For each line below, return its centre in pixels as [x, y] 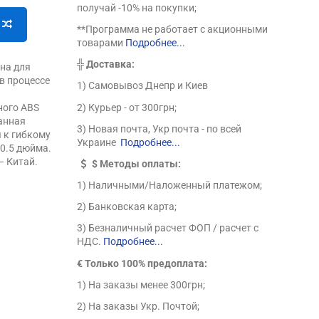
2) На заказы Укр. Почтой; [138, 306]
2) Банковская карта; [127, 207]
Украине [98, 142]
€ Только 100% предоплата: [142, 263]
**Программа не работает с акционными [173, 29]
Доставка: [111, 64]
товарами [101, 42]
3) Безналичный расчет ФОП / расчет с [168, 228]
